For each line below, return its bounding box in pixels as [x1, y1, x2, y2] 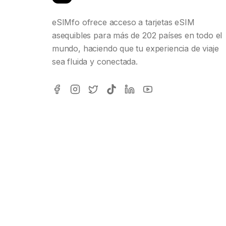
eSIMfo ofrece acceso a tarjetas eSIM [52, 17, 195, 28]
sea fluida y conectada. [52, 56, 138, 67]
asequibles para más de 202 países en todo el [52, 30, 222, 41]
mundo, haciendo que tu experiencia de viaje [52, 43, 219, 54]
